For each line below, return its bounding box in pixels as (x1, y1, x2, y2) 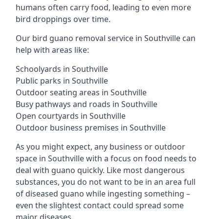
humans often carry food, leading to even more (16, 2, 191, 13)
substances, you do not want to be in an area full (16, 176, 196, 187)
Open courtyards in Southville (16, 110, 126, 121)
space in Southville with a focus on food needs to (16, 153, 197, 164)
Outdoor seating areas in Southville (16, 87, 147, 98)
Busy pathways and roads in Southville (16, 99, 157, 109)
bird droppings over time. (16, 14, 110, 24)
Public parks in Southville (16, 75, 108, 86)
